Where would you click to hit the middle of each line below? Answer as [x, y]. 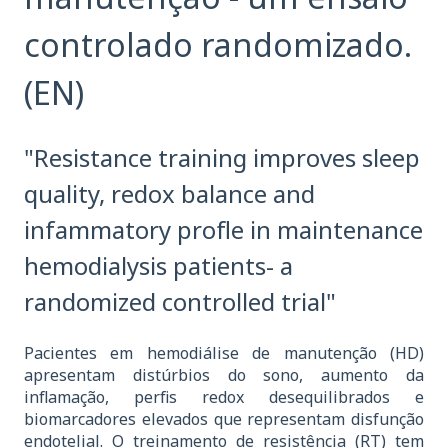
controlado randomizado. [218, 45]
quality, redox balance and [169, 193]
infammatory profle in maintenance [223, 229]
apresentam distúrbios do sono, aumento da [224, 375]
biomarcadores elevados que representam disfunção [224, 419]
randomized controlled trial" [180, 301]
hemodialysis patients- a [158, 265]
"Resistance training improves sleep [222, 157]
